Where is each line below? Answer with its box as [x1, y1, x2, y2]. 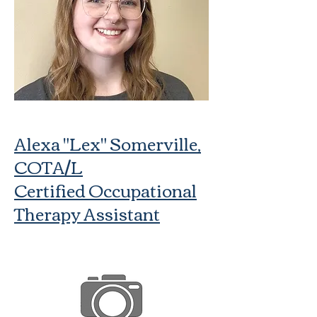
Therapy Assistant [14, 197, 160, 229]
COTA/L [14, 151, 83, 182]
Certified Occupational [14, 174, 197, 205]
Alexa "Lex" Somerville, [14, 127, 201, 158]
